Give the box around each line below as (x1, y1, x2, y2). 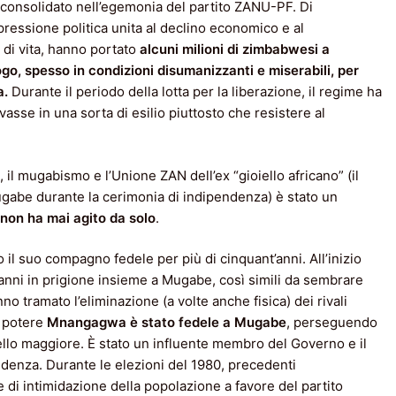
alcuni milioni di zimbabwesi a (140, 41, 330, 58)
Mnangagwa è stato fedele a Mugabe (47, 314, 286, 331)
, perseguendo (286, 314, 377, 331)
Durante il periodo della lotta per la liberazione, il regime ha (8, 83, 382, 101)
